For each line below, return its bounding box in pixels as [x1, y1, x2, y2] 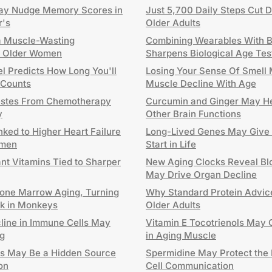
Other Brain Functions [146, 108, 241, 120]
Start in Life [146, 138, 196, 150]
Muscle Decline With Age [146, 78, 256, 89]
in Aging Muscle [146, 229, 216, 241]
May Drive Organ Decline [146, 169, 257, 180]
